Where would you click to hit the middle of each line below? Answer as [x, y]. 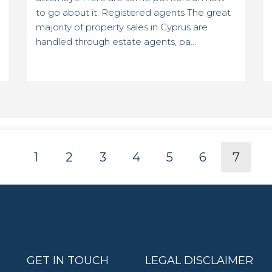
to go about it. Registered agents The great [133, 13]
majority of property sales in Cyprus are [122, 27]
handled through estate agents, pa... [116, 42]
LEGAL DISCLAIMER [199, 260]
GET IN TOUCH [68, 260]
